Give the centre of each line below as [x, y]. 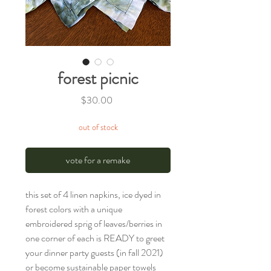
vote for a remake [98, 160]
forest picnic [98, 78]
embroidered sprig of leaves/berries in [94, 223]
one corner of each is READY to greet [95, 238]
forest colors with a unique [74, 209]
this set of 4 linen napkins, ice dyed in [93, 194]
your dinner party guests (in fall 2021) [94, 252]
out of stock [98, 127]
